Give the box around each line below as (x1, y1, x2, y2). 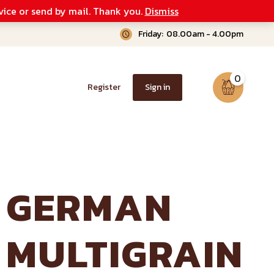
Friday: (138, 28, 163, 40)
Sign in (145, 81, 170, 94)
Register (87, 81, 120, 94)
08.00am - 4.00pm (166, 28, 243, 40)
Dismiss (144, 4, 179, 18)
